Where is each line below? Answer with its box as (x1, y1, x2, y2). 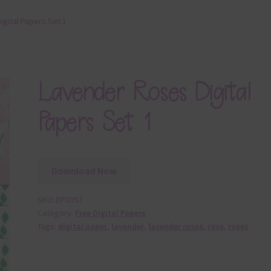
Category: (38, 207, 76, 219)
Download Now (51, 164, 117, 177)
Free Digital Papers (75, 207, 146, 219)
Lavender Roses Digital (38, 76, 251, 108)
